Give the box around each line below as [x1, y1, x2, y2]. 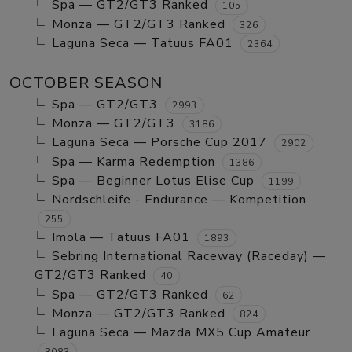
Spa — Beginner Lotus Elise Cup [52, 171, 255, 189]
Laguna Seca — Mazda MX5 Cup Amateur [52, 323, 310, 341]
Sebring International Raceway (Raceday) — [52, 247, 326, 266]
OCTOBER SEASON [9, 72, 163, 93]
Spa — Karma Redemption [52, 152, 215, 170]
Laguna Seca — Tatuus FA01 [52, 34, 233, 52]
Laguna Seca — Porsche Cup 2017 [52, 134, 267, 152]
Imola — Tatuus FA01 [52, 229, 190, 247]
